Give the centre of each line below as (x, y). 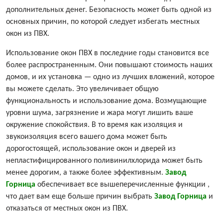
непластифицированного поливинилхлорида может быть (104, 161)
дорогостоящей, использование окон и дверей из (91, 149)
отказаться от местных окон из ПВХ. (67, 209)
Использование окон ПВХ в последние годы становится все (108, 54)
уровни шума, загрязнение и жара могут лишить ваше (100, 113)
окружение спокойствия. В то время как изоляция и (94, 125)
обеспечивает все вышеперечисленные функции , (122, 185)
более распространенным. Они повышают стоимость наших (109, 65)
